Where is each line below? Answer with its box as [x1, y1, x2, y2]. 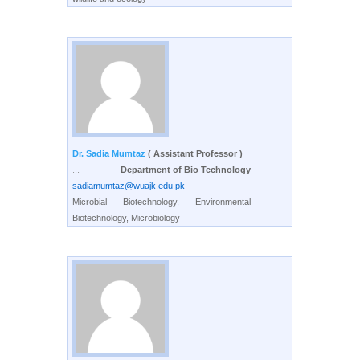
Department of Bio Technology [121, 165, 251, 174]
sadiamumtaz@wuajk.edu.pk [72, 181, 185, 190]
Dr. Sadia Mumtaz [72, 149, 148, 158]
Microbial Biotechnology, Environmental [72, 197, 251, 207]
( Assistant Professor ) [148, 149, 243, 158]
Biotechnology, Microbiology [72, 213, 180, 223]
